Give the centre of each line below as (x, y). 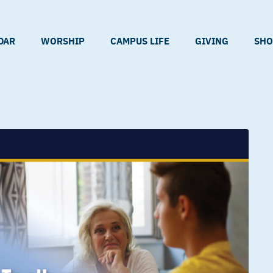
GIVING (212, 41)
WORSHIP (63, 41)
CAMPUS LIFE (140, 41)
